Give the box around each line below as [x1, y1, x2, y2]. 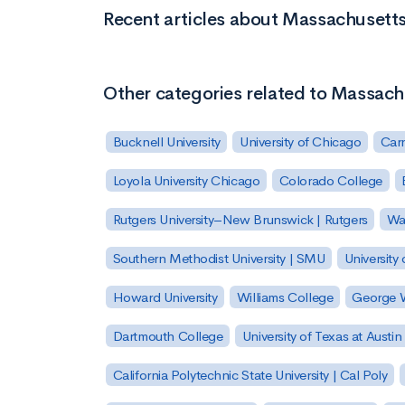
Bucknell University [112, 133, 221, 151]
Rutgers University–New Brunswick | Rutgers [112, 211, 368, 229]
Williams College [236, 287, 334, 306]
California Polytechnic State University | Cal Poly [112, 365, 388, 383]
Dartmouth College [112, 326, 223, 344]
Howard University [112, 287, 218, 306]
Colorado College [278, 172, 383, 190]
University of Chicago [239, 133, 362, 151]
